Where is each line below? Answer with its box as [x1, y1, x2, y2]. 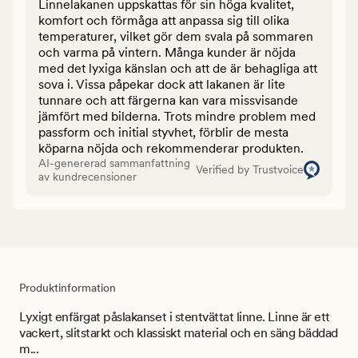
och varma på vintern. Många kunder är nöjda [38, 44, 296, 60]
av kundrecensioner [38, 169, 137, 183]
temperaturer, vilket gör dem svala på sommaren [38, 28, 313, 44]
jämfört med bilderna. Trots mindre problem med [38, 108, 316, 124]
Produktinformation [19, 280, 116, 294]
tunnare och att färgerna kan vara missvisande [38, 92, 298, 108]
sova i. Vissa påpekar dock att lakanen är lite [38, 76, 285, 92]
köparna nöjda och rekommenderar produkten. [38, 140, 304, 156]
